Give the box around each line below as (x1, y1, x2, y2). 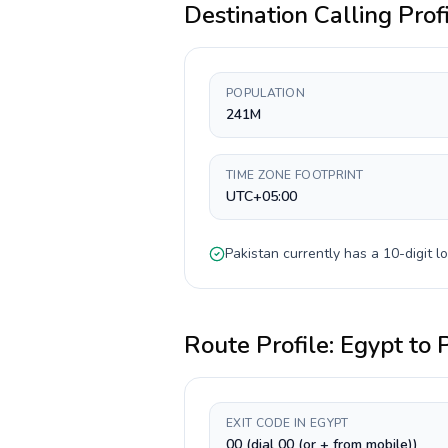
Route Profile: (184, 329, 340, 361)
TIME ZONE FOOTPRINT (226, 167, 364, 183)
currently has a (279, 244, 383, 263)
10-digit (383, 244, 432, 263)
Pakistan (225, 244, 279, 263)
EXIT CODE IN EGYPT (226, 415, 349, 431)
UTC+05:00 (226, 187, 297, 206)
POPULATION (226, 85, 305, 101)
